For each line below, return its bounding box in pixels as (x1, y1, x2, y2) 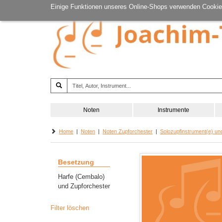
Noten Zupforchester (103, 128, 153, 134)
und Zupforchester (58, 182, 110, 190)
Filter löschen (51, 204, 89, 212)
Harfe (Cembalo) (58, 173, 105, 180)
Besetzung (58, 158, 94, 166)
